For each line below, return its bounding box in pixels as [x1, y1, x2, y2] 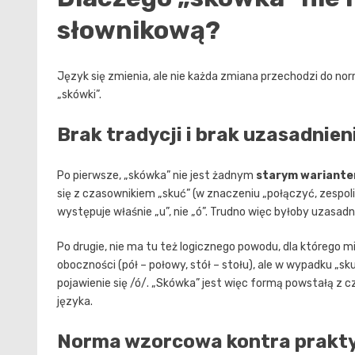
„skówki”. [57, 88, 101, 102]
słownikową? [57, 14, 220, 45]
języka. [57, 295, 93, 309]
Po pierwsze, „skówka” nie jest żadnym [57, 169, 256, 183]
